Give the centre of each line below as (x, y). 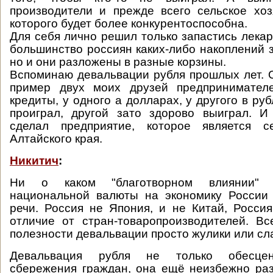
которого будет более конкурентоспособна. (129, 23)
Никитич (34, 161)
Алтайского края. (58, 139)
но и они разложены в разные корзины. (118, 62)
